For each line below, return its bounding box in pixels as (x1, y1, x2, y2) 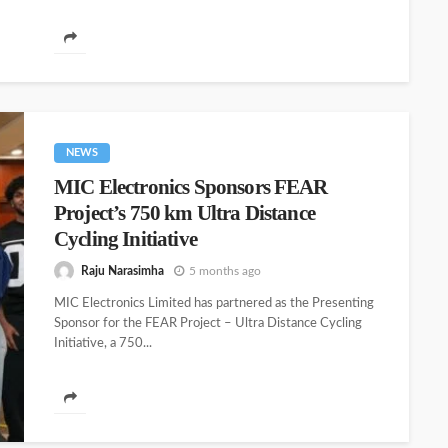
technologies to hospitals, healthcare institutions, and (54, 3, 352, 17)
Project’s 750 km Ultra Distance (54, 201, 315, 225)
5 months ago (189, 264, 261, 277)
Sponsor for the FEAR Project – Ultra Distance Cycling (54, 317, 362, 331)
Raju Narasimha (81, 264, 164, 277)
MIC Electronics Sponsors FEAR (54, 175, 328, 199)
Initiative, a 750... (54, 337, 152, 351)
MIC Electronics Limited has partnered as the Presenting (54, 297, 374, 311)
